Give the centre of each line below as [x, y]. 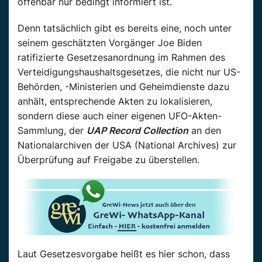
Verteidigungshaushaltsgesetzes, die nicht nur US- [129, 72]
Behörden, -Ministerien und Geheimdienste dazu [123, 87]
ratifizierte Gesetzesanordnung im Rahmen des [121, 58]
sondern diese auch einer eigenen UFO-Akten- [120, 116]
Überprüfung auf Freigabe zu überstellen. [108, 160]
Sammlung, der [52, 131]
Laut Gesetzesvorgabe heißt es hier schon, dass [124, 254]
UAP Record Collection [137, 131]
